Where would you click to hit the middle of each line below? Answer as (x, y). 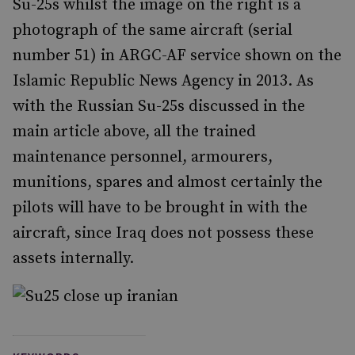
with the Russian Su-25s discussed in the (159, 107)
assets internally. (73, 259)
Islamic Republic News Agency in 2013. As (163, 81)
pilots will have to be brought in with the (160, 208)
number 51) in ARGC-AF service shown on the (177, 56)
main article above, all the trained (134, 132)
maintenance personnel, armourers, (143, 157)
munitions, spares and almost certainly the (168, 183)
